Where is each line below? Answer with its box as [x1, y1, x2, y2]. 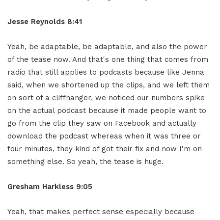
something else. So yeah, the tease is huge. [7, 157, 164, 166]
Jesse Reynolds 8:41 [7, 17, 82, 26]
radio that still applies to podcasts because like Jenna [7, 67, 204, 77]
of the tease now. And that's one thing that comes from [7, 55, 208, 64]
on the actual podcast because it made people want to [7, 106, 206, 115]
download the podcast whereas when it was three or [7, 131, 201, 140]
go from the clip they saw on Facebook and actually [7, 118, 196, 128]
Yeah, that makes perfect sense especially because [7, 207, 194, 216]
